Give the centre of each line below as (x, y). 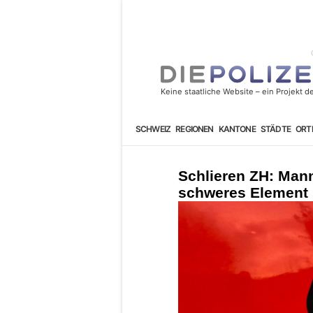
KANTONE (237, 129)
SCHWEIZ (153, 129)
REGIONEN (195, 129)
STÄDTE (275, 129)
